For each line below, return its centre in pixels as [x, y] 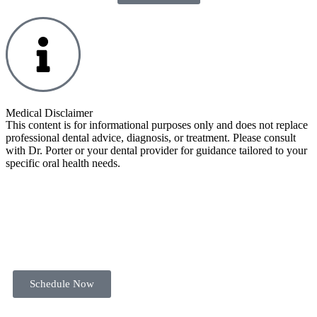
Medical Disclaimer [49, 113]
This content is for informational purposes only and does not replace [157, 125]
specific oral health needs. [63, 163]
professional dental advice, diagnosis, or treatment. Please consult [151, 138]
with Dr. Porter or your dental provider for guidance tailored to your [156, 151]
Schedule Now [62, 283]
